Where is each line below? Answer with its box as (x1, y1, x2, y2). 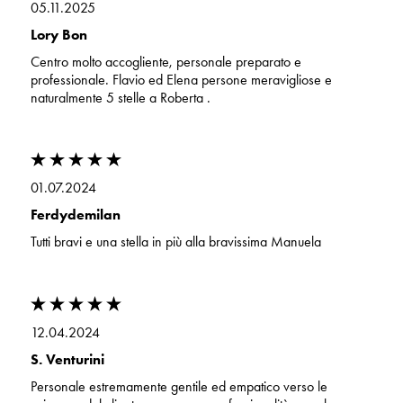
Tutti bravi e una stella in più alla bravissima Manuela (30, 233, 321, 251)
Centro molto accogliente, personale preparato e (30, 53, 301, 71)
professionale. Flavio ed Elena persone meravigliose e (30, 71, 332, 89)
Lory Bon (30, 26, 87, 44)
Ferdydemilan (30, 206, 121, 224)
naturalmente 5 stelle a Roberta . (30, 89, 210, 107)
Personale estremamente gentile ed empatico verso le (30, 377, 327, 395)
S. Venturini (30, 350, 104, 368)
